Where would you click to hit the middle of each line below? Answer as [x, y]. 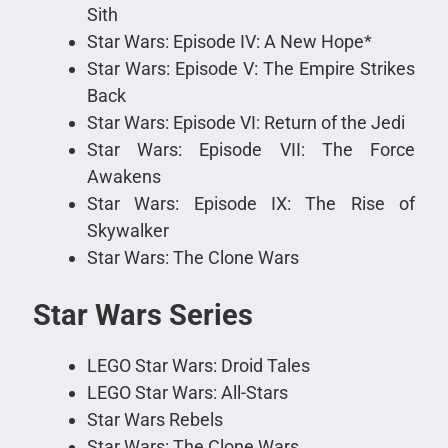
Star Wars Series [142, 315]
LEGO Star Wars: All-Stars [187, 393]
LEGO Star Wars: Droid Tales [198, 366]
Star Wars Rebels [154, 420]
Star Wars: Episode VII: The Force [251, 150]
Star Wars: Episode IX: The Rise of [251, 204]
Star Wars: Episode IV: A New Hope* [229, 42]
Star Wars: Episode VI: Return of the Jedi [245, 123]
